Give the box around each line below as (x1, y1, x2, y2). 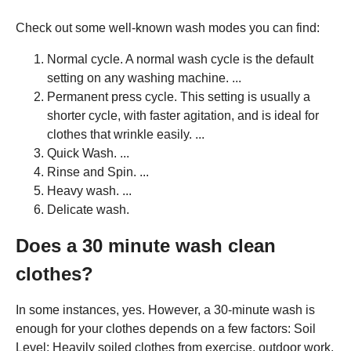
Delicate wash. (47, 202, 129, 216)
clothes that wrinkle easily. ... (47, 127, 204, 141)
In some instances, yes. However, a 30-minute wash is (16, 302, 315, 317)
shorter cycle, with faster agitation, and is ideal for (47, 108, 319, 122)
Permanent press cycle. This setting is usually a (47, 89, 310, 103)
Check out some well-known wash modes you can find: (16, 20, 320, 34)
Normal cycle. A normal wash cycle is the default (47, 52, 313, 66)
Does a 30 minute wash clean (16, 234, 276, 256)
